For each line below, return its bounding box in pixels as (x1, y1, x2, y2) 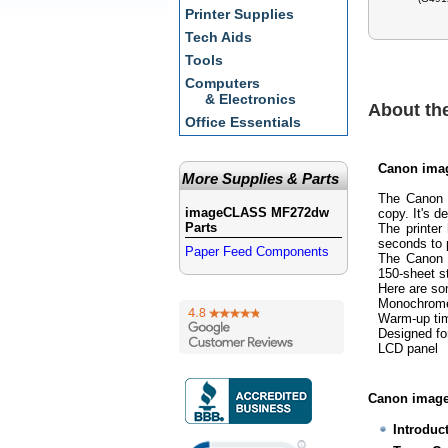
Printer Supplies (185, 6, 294, 22)
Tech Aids (185, 29, 252, 45)
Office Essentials (185, 114, 301, 130)
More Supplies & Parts (182, 170, 339, 187)
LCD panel (378, 341, 438, 357)
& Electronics (205, 91, 296, 107)
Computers (185, 75, 260, 91)
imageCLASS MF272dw (185, 205, 329, 220)
